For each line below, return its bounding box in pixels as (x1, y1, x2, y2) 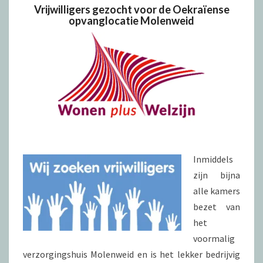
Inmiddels (193, 153, 233, 165)
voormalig (193, 232, 235, 244)
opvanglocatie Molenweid (69, 14, 194, 27)
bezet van (193, 201, 240, 213)
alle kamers (193, 185, 240, 197)
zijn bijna (193, 169, 240, 181)
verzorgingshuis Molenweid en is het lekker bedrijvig (23, 248, 240, 260)
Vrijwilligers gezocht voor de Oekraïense (33, 3, 230, 16)
